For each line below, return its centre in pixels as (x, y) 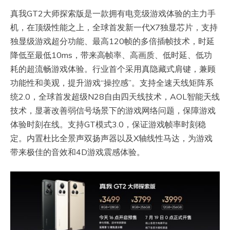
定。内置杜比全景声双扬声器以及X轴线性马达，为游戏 (111, 138)
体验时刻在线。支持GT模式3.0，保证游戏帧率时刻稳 (108, 124)
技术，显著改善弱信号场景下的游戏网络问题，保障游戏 (113, 111)
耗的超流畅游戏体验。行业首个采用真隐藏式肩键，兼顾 (113, 69)
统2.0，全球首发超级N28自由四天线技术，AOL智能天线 (115, 97)
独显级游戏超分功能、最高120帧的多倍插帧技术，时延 (112, 41)
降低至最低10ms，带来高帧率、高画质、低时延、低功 (111, 55)
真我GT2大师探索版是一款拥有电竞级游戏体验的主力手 (113, 14)
